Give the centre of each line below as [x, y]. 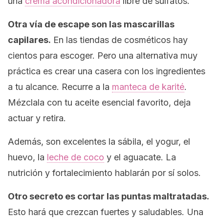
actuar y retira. [37, 118]
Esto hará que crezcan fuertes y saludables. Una [106, 212]
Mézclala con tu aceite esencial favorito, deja [99, 102]
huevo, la [27, 157]
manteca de [137, 87]
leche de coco [76, 157]
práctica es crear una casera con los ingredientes [107, 71]
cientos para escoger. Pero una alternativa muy [103, 55]
